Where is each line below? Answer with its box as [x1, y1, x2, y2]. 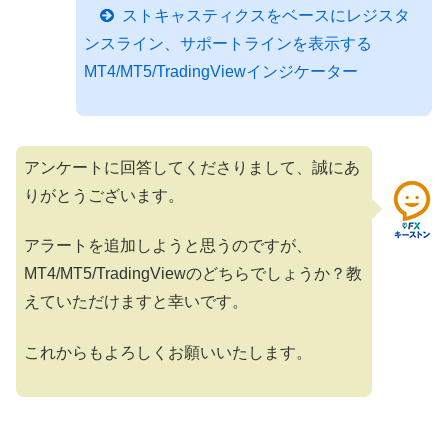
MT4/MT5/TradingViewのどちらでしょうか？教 [24, 265, 362, 283]
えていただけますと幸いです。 [24, 293, 248, 311]
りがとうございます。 [24, 186, 184, 204]
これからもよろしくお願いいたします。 [24, 343, 312, 361]
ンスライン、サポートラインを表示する [84, 34, 372, 52]
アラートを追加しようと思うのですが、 [24, 237, 312, 255]
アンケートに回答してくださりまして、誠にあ [24, 158, 360, 176]
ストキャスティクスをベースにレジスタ [122, 6, 410, 24]
